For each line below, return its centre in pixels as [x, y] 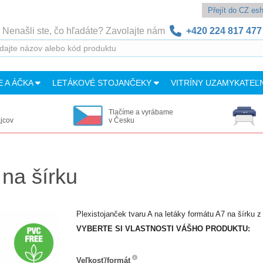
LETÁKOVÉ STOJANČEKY [103, 83]
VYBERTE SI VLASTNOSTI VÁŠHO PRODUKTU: [163, 229]
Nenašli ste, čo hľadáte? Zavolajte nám [86, 31]
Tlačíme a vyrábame [141, 112]
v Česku [121, 120]
